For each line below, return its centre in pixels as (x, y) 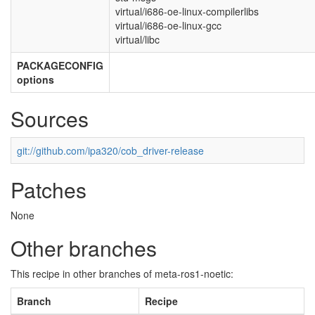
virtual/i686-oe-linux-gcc (168, 26)
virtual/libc (137, 40)
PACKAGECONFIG (60, 66)
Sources (50, 119)
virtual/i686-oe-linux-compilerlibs (187, 12)
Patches (49, 190)
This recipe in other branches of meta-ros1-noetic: (122, 274)
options (36, 80)
